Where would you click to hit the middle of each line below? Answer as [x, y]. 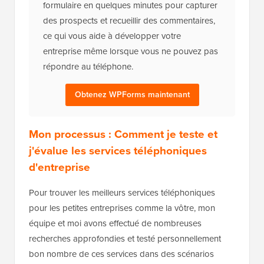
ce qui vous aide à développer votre [112, 36]
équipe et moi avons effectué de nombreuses [115, 224]
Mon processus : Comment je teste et [123, 134]
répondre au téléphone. [88, 67]
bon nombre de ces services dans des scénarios [121, 254]
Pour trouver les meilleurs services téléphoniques [122, 193]
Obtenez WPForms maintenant [132, 95]
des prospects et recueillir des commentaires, [129, 21]
